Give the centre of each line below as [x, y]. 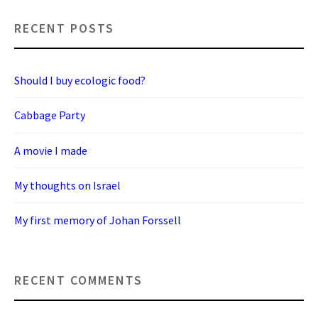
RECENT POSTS [64, 28]
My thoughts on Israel [67, 186]
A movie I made [51, 150]
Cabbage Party [50, 115]
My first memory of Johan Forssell [98, 220]
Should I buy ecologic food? [80, 80]
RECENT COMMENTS [78, 280]
